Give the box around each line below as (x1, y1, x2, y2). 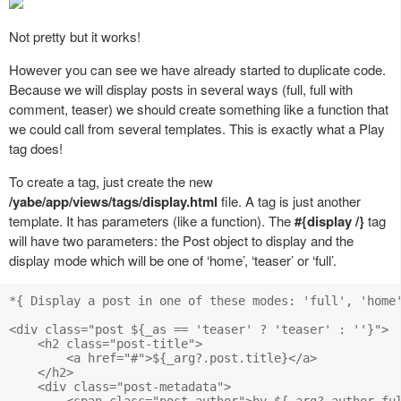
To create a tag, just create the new (9, 171, 213, 191)
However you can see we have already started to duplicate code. (9, 59, 386, 79)
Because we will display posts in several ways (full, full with (9, 79, 353, 98)
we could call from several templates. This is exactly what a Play (9, 118, 385, 138)
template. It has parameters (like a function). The (9, 210, 294, 230)
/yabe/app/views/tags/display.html (9, 191, 218, 211)
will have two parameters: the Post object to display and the (9, 230, 354, 250)
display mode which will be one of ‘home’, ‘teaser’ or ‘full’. (9, 250, 337, 269)
